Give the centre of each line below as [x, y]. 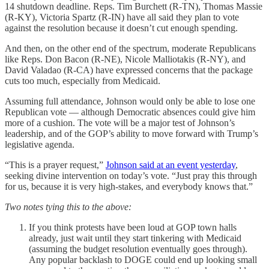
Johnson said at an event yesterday [171, 165]
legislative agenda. [40, 144]
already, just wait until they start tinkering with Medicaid [135, 238]
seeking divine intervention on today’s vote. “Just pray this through [131, 175]
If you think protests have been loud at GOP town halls [133, 227]
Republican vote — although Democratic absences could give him [130, 112]
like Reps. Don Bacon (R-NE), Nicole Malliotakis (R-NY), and [125, 59]
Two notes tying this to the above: [68, 207]
